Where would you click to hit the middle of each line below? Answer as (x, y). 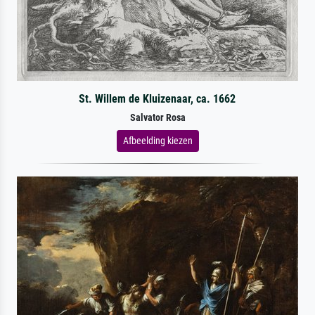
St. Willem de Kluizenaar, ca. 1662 (157, 98)
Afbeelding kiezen (157, 140)
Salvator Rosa (157, 117)
